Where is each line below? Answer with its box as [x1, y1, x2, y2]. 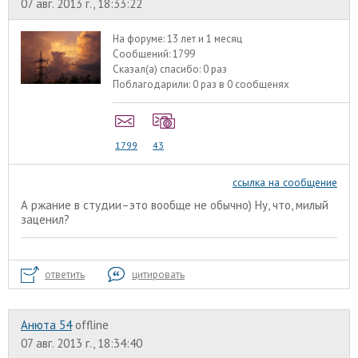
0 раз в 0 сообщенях [193, 77, 290, 91]
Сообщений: [113, 46, 173, 61]
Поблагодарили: [113, 77, 193, 91]
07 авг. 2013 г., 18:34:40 [21, 336, 142, 352]
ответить [45, 268, 85, 282]
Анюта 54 [21, 317, 72, 333]
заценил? [21, 212, 70, 228]
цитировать [132, 268, 185, 282]
